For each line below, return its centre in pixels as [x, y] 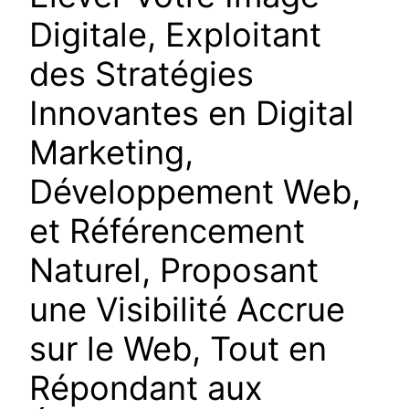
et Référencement [167, 231]
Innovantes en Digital [192, 114]
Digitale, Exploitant [175, 35]
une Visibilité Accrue [187, 310]
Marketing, [111, 153]
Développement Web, [195, 192]
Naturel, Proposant [174, 271]
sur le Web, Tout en [178, 349]
